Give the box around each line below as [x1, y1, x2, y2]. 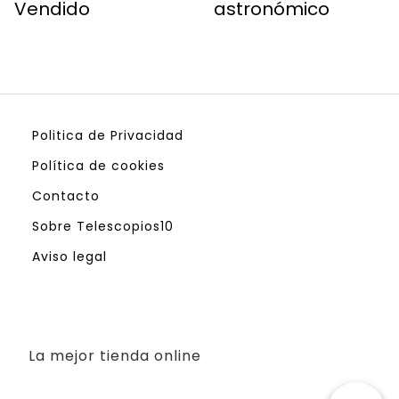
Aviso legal [32, 247, 107, 265]
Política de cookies [32, 156, 165, 175]
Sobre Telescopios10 [32, 216, 174, 235]
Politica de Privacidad [32, 126, 183, 144]
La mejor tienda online [28, 345, 201, 366]
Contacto [32, 186, 100, 205]
